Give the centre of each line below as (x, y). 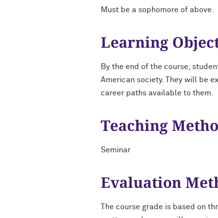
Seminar (116, 150)
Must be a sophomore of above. (157, 10)
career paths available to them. (157, 93)
